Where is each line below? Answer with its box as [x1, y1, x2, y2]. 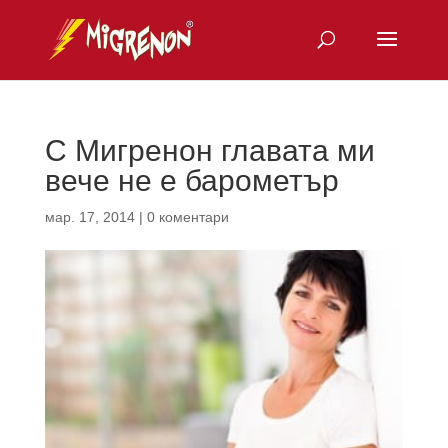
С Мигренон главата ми [44, 134, 375, 167]
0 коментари [146, 209, 229, 225]
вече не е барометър [44, 164, 339, 197]
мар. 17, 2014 [44, 209, 135, 225]
